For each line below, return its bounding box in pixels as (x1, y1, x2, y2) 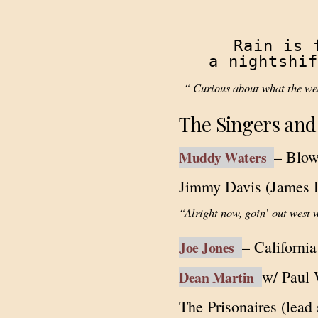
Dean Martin (179, 267, 262, 287)
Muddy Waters (179, 147, 274, 168)
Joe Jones (179, 237, 242, 258)
